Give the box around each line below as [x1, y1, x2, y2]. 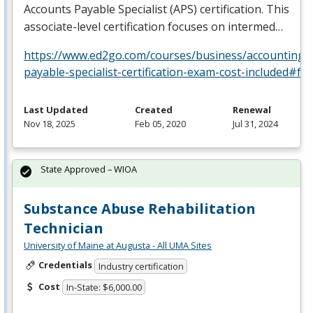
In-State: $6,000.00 [66, 281, 142, 294]
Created [135, 103, 173, 116]
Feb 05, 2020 [135, 117, 186, 130]
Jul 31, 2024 [233, 117, 278, 130]
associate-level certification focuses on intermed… [24, 18, 283, 34]
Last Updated [24, 103, 88, 116]
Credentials [38, 258, 92, 271]
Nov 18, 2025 [24, 117, 75, 130]
